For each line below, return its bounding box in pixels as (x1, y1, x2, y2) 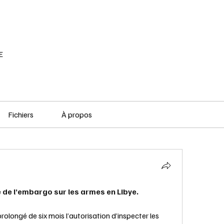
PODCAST (110, 11, 141, 19)
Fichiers (7, 109, 33, 119)
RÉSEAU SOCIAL (12, 11, 61, 19)
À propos (61, 109, 92, 119)
